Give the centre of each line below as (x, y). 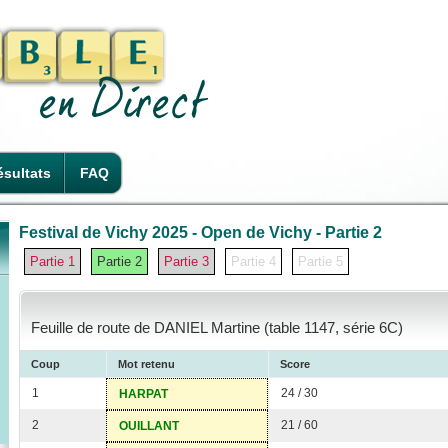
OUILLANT (149, 426)
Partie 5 (320, 261)
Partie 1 (52, 261)
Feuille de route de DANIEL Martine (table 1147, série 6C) (217, 328)
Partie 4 (253, 261)
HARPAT (143, 394)
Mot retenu (146, 364)
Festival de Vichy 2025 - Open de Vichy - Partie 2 (200, 232)
